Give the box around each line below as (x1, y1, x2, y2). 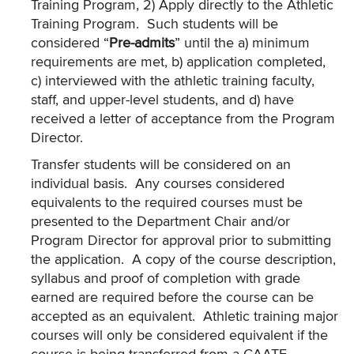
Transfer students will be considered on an (31, 158, 291, 172)
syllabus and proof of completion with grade (31, 272, 300, 286)
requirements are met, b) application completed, (31, 55, 326, 70)
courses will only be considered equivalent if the (31, 329, 328, 343)
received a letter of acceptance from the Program (31, 112, 335, 126)
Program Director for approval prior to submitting (31, 234, 331, 248)
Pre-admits (109, 36, 175, 51)
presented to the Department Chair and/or (31, 215, 290, 229)
